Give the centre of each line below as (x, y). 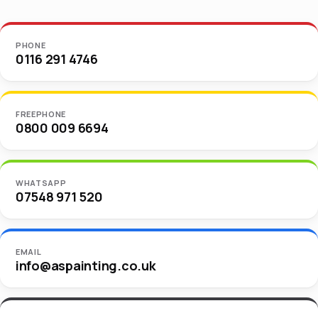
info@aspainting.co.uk (86, 266)
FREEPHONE (41, 114)
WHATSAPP (41, 183)
